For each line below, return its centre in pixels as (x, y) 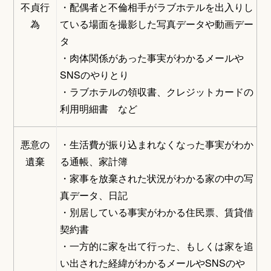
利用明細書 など (99, 109)
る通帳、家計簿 (94, 162)
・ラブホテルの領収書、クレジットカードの (157, 92)
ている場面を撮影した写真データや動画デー (157, 24)
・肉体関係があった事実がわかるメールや (152, 58)
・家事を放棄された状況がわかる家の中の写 (157, 178)
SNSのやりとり (95, 75)
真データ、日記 (94, 195)
